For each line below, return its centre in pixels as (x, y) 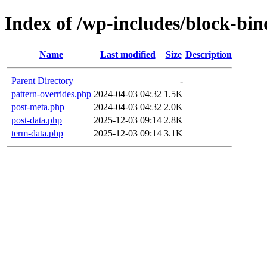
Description (209, 54)
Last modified (128, 54)
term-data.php (37, 133)
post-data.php (37, 120)
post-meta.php (38, 107)
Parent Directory (42, 80)
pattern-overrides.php (51, 94)
